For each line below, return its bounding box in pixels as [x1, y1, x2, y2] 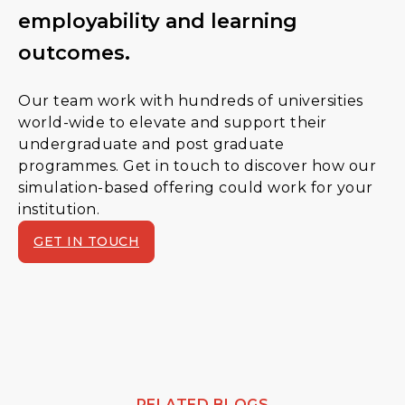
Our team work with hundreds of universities [18, 91, 363, 109]
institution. [18, 200, 99, 218]
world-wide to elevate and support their [18, 113, 327, 131]
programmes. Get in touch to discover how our [18, 156, 376, 174]
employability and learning [18, 8, 297, 33]
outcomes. [18, 40, 130, 65]
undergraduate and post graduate [18, 135, 285, 153]
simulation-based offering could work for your [18, 178, 373, 196]
